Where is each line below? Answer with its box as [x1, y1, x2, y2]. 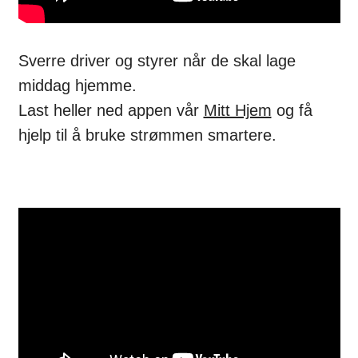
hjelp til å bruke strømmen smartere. [18, 125, 276, 144]
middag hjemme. [18, 76, 137, 94]
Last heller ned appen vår [18, 101, 204, 119]
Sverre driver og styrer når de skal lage [18, 51, 296, 70]
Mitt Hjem [203, 101, 272, 119]
